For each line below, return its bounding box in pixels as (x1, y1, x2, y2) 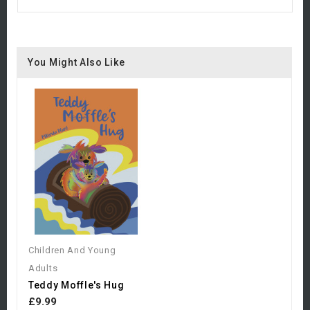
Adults (28, 262, 58, 273)
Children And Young (28, 244, 116, 255)
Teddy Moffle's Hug (28, 279, 125, 291)
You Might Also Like (28, 57, 125, 69)
